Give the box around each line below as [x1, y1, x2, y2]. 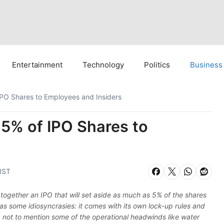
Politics [144, 60, 170, 69]
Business [190, 60, 222, 69]
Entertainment [12, 60, 62, 69]
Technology [82, 60, 124, 69]
